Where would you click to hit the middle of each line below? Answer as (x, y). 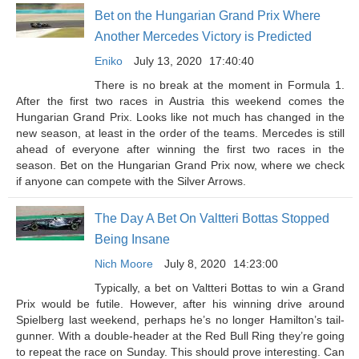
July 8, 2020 (195, 264)
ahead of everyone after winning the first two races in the (180, 149)
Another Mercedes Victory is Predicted (203, 36)
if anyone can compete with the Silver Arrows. (133, 181)
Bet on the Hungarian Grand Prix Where (208, 16)
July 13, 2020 (168, 61)
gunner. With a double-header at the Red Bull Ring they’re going (180, 336)
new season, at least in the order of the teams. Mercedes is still (180, 133)
